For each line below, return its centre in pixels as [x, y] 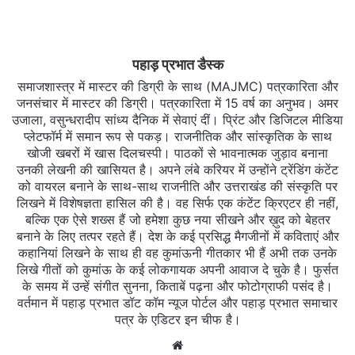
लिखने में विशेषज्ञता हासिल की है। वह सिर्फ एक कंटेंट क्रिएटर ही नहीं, [177, 203]
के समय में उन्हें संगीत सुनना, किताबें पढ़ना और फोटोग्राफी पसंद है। [177, 286]
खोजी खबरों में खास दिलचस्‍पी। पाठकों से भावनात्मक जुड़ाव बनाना [177, 153]
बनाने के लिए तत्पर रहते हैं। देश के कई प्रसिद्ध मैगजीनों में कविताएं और [177, 237]
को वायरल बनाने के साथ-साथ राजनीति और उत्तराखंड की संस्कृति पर [177, 187]
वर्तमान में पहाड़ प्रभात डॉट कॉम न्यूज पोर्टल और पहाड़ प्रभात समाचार [177, 303]
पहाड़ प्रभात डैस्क [177, 65]
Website [205, 345]
